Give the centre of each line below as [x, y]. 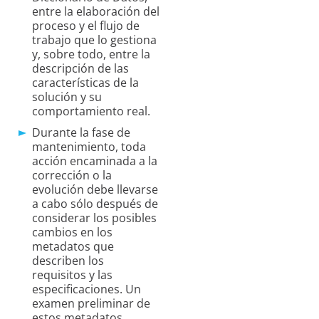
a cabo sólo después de [95, 204]
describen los [68, 261]
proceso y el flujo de [86, 26]
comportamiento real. [91, 111]
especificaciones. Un [87, 289]
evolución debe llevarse [95, 190]
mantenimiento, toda [89, 147]
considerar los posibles [94, 218]
